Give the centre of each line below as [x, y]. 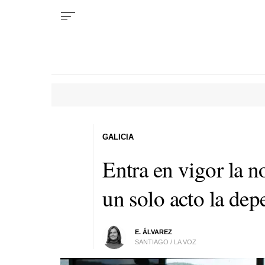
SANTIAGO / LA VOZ [166, 242]
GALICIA [118, 137]
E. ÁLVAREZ [154, 232]
